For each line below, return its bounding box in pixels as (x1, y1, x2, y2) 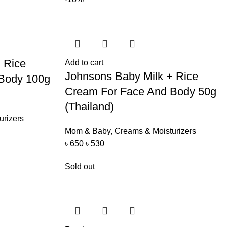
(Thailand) (64, 100, 114, 113)
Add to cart (64, 58, 103, 67)
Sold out (64, 162, 95, 171)
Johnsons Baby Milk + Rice (64, 70, 198, 83)
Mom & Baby (64, 127, 110, 135)
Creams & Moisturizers (114, 127, 196, 135)
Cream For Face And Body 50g (64, 85, 216, 98)
